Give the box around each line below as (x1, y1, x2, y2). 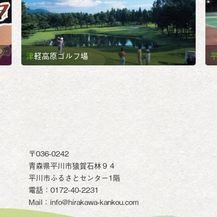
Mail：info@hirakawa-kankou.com (29, 196, 139, 207)
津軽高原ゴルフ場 (34, 50, 88, 62)
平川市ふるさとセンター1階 (29, 172, 120, 183)
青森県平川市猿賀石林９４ (29, 160, 116, 170)
